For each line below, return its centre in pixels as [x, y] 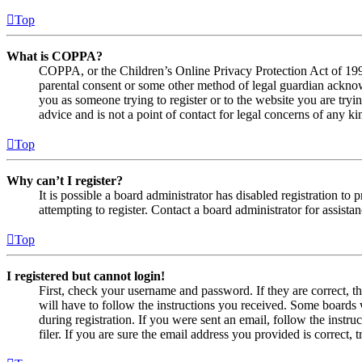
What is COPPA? [55, 57]
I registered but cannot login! [86, 276]
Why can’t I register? [65, 181]
